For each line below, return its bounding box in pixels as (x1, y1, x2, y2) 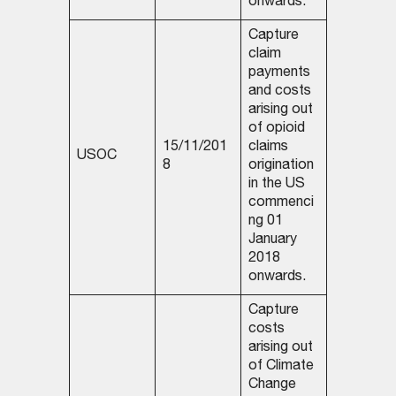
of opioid (247, 122, 305, 137)
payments (247, 66, 310, 81)
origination (247, 159, 314, 174)
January (247, 233, 297, 248)
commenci (247, 196, 314, 211)
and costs (247, 85, 311, 100)
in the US (247, 178, 305, 193)
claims (247, 141, 288, 156)
